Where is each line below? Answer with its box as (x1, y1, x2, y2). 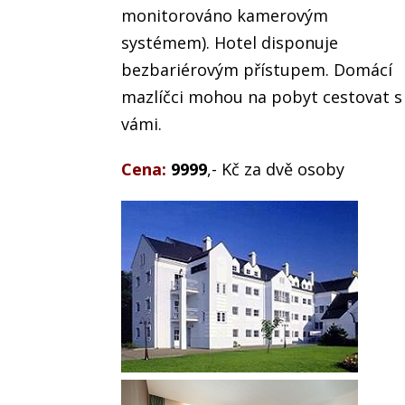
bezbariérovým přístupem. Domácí (121, 59, 393, 81)
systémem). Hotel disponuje (121, 32, 339, 54)
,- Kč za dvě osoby (207, 158, 345, 181)
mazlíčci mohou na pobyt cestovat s (121, 86, 403, 108)
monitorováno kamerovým (121, 5, 329, 27)
